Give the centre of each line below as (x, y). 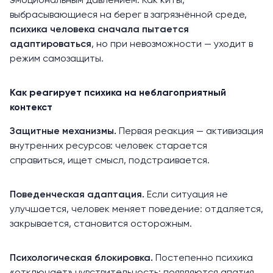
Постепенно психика (204, 258)
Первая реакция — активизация (191, 131)
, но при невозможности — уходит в (172, 44)
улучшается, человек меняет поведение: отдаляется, (136, 209)
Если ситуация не (187, 195)
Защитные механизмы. (64, 131)
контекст (31, 108)
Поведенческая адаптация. (78, 195)
